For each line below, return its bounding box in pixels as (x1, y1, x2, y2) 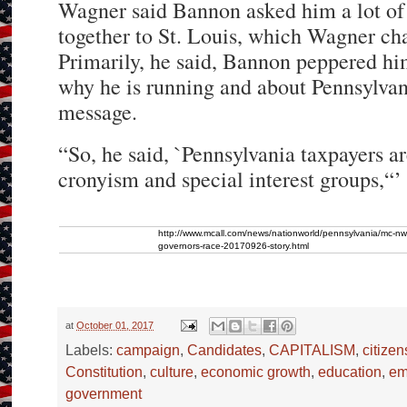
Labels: (65, 342, 117, 358)
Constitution (65, 363, 144, 380)
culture (150, 363, 194, 380)
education (318, 363, 382, 380)
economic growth (201, 363, 312, 380)
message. (58, 97, 138, 127)
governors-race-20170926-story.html (158, 241, 310, 252)
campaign (116, 342, 181, 358)
